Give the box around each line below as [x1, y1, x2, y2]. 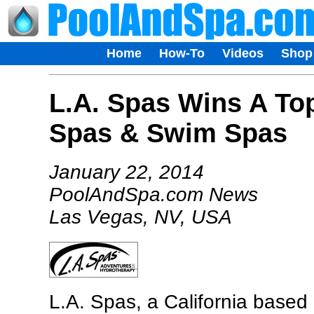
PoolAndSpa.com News [49, 184, 258, 206]
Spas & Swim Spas [49, 118, 287, 148]
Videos [221, 46, 264, 60]
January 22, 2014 [49, 161, 204, 184]
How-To [158, 46, 205, 60]
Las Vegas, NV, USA [49, 206, 232, 228]
